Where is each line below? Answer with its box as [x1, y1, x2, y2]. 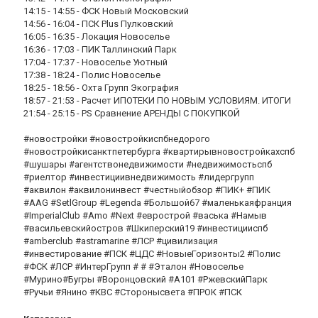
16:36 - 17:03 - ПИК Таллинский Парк [23, 44, 177, 55]
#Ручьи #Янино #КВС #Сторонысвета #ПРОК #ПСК [23, 287, 242, 297]
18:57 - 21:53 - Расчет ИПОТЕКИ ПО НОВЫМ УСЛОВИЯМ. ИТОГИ [23, 95, 291, 106]
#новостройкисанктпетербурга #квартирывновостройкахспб [23, 146, 295, 157]
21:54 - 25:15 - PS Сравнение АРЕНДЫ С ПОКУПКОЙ [23, 108, 240, 119]
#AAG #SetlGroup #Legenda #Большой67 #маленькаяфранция [23, 197, 292, 208]
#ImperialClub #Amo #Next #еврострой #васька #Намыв [23, 210, 267, 221]
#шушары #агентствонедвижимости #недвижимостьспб [23, 159, 272, 170]
